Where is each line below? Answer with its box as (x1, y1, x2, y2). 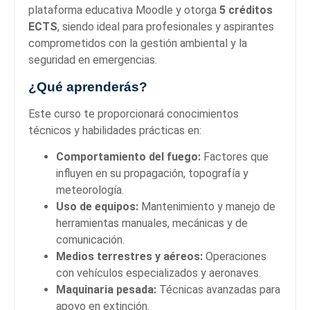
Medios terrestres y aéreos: (56, 250, 203, 264)
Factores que (201, 150, 268, 164)
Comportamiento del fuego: (56, 150, 201, 164)
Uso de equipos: (56, 200, 138, 214)
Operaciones (203, 250, 266, 264)
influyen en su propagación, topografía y (56, 167, 248, 181)
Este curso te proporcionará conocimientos (28, 107, 239, 120)
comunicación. (56, 233, 125, 247)
